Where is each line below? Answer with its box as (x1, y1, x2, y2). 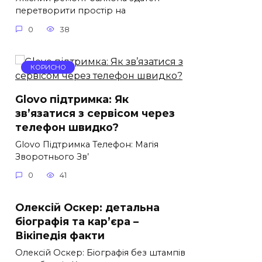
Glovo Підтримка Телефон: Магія (15, 139, 158, 150)
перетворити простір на (15, 5, 126, 16)
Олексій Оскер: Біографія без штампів (15, 247, 185, 258)
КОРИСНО (30, 63, 66, 72)
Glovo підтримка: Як (15, 92, 129, 105)
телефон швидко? (15, 120, 119, 133)
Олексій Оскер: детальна (15, 201, 160, 214)
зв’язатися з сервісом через (15, 106, 175, 119)
